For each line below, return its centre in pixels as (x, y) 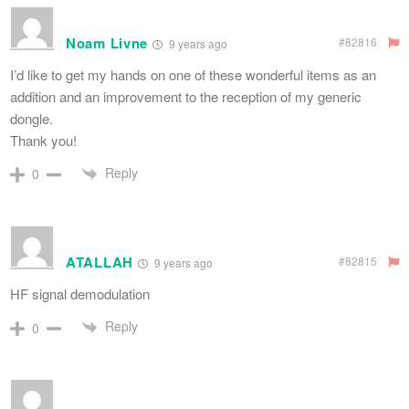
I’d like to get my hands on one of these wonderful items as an (193, 74)
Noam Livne (107, 42)
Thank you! (43, 140)
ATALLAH (100, 262)
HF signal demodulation (80, 294)
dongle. (31, 118)
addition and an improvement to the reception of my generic (186, 96)
